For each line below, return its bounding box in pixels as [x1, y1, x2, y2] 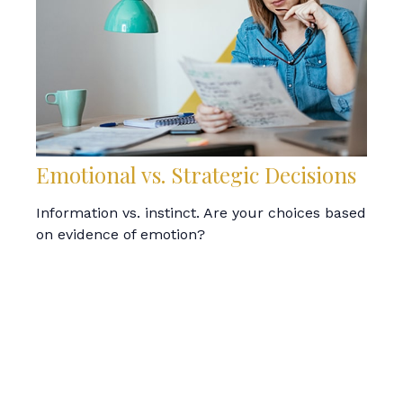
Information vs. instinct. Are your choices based [36, 204, 366, 222]
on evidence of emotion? [36, 226, 205, 244]
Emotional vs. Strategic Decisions [36, 160, 356, 190]
